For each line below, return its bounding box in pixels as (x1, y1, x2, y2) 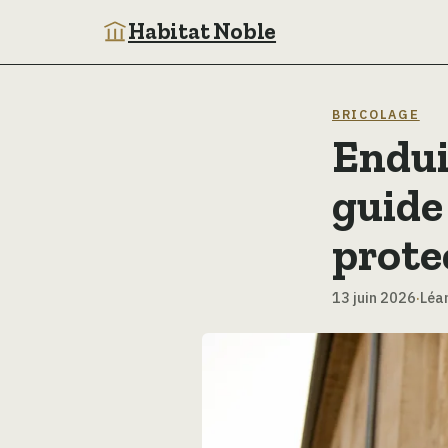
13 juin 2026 (332, 287, 416, 307)
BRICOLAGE (332, 106, 420, 122)
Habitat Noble (128, 18, 277, 45)
